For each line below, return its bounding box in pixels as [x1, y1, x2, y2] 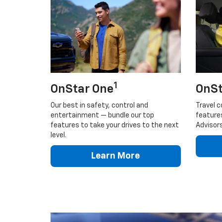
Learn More [91, 151, 140, 161]
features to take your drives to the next [51, 121, 179, 129]
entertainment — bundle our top [51, 111, 154, 119]
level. [51, 131, 66, 139]
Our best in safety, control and [51, 102, 148, 109]
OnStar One [51, 83, 113, 95]
